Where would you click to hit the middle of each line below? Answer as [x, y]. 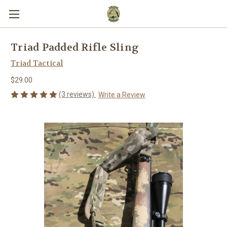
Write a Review [122, 94]
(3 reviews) [77, 94]
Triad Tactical [37, 63]
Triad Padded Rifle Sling [75, 48]
